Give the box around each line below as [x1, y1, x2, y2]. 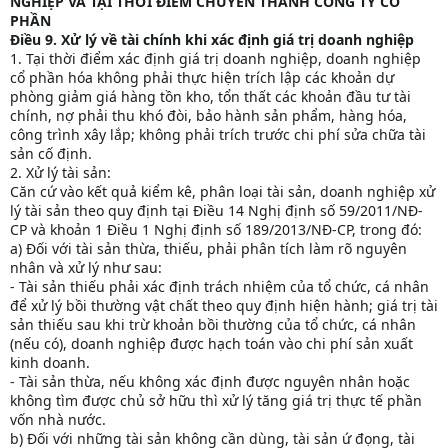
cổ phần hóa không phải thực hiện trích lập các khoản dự [10, 68, 394, 88]
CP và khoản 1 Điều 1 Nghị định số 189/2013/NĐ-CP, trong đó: [10, 220, 422, 240]
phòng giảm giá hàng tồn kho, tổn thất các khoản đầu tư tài [10, 87, 411, 107]
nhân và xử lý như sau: [10, 258, 162, 278]
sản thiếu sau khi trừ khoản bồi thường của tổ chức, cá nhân [10, 315, 416, 335]
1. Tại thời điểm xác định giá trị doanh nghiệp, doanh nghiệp [10, 49, 421, 69]
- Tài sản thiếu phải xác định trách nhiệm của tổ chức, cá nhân [10, 277, 429, 297]
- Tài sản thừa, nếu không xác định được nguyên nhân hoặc [10, 372, 410, 392]
